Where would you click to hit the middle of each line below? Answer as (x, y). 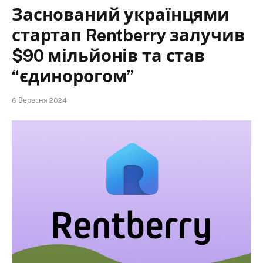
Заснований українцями (121, 14)
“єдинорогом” (73, 76)
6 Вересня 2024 (39, 100)
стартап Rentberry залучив (128, 35)
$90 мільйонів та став (108, 55)
